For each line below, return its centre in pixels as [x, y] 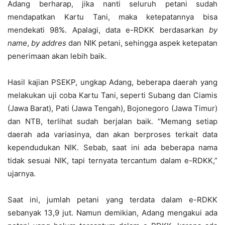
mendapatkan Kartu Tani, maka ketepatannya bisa [113, 17]
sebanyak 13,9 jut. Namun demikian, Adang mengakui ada [113, 213]
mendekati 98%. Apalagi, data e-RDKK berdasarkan [108, 30]
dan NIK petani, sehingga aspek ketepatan [142, 43]
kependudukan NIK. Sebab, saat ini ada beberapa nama [113, 147]
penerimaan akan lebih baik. [57, 56]
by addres [48, 43]
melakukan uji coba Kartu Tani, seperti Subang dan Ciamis [113, 95]
